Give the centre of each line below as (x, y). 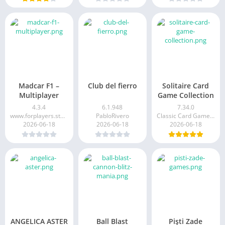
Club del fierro (112, 85)
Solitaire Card (186, 85)
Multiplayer (39, 95)
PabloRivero (112, 116)
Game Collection (186, 95)
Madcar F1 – (39, 85)
